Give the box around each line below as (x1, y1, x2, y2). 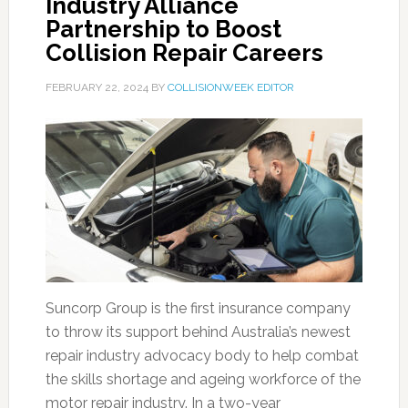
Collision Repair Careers (45, 39, 323, 66)
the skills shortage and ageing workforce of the (45, 371, 361, 388)
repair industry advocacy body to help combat (45, 347, 359, 364)
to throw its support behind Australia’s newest (45, 323, 351, 341)
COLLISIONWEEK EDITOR (167, 81, 294, 94)
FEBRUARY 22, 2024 (45, 81, 148, 94)
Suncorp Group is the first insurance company (45, 300, 351, 317)
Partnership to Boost (45, 15, 281, 43)
